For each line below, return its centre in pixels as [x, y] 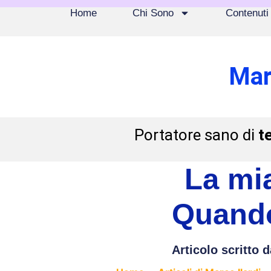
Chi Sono [153, 13]
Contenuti [247, 13]
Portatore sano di [196, 135]
